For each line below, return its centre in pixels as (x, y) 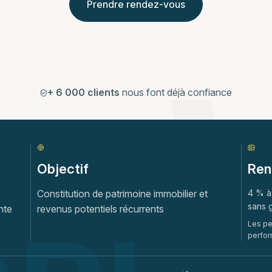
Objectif (63, 169)
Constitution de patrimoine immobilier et (122, 194)
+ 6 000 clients (83, 92)
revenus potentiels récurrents (100, 209)
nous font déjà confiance (176, 92)
